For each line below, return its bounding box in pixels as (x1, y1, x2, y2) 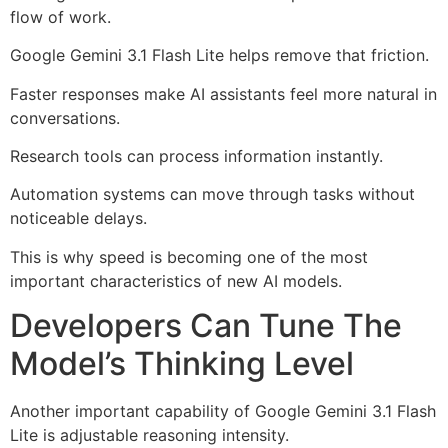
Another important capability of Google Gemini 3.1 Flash (10, 401, 436, 422)
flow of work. (10, 6, 111, 27)
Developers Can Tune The (10, 306, 402, 346)
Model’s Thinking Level (10, 344, 354, 384)
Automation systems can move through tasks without (10, 184, 415, 205)
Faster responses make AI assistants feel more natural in (10, 83, 437, 104)
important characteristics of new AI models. (10, 270, 342, 291)
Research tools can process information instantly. (10, 145, 383, 166)
